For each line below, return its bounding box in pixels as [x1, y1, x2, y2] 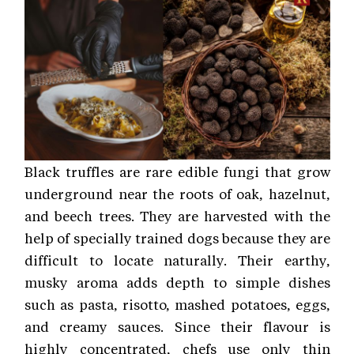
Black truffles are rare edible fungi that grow [24, 163, 330, 181]
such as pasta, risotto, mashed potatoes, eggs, [24, 296, 330, 314]
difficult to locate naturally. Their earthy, [24, 251, 330, 269]
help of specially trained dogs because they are [24, 229, 330, 247]
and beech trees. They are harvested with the [24, 207, 330, 225]
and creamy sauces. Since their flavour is [24, 318, 330, 336]
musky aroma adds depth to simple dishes [24, 273, 330, 292]
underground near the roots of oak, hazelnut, [24, 185, 330, 203]
